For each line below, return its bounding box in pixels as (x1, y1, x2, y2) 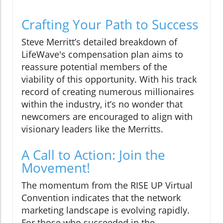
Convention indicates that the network (21, 192, 181, 204)
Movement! (21, 159, 90, 177)
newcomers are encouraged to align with (21, 111, 193, 123)
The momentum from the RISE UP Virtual (21, 179, 193, 192)
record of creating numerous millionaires (21, 86, 194, 98)
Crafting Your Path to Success (21, 15, 198, 34)
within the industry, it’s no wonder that (21, 98, 183, 111)
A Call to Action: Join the (21, 146, 165, 164)
